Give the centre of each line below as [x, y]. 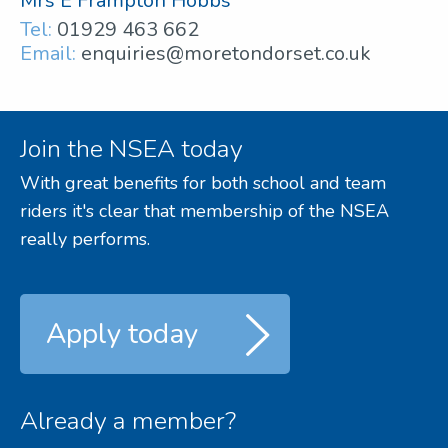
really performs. [85, 238]
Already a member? [128, 420]
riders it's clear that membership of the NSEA [204, 210]
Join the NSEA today [131, 148]
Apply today [122, 333]
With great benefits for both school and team [203, 182]
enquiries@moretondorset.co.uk [226, 54]
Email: [48, 54]
